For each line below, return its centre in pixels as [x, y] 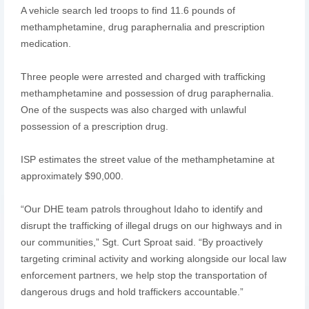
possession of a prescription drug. [94, 126]
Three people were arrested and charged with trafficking [143, 76]
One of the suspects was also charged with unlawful [133, 109]
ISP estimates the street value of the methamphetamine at [147, 159]
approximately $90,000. [72, 176]
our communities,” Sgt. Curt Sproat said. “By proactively [141, 242]
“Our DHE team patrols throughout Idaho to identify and [141, 209]
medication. [46, 43]
